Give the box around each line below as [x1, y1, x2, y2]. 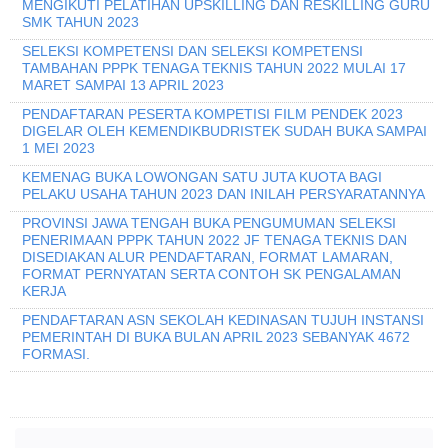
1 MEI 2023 [22, 140, 95, 157]
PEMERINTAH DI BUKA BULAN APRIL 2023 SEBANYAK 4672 [22, 329, 410, 346]
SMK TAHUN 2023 [22, 14, 139, 31]
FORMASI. [22, 346, 90, 363]
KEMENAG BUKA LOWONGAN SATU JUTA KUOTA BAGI [22, 169, 382, 186]
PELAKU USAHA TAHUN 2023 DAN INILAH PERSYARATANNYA [22, 186, 425, 203]
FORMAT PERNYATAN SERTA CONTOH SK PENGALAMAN [22, 266, 401, 283]
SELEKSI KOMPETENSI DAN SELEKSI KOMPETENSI [22, 43, 363, 60]
